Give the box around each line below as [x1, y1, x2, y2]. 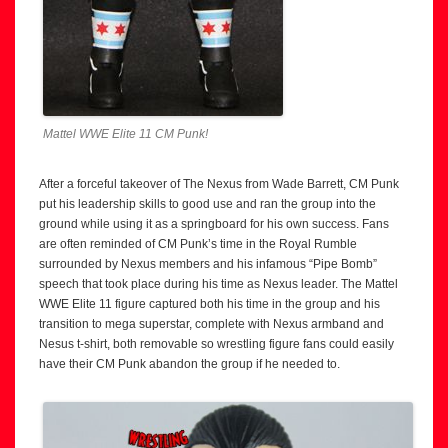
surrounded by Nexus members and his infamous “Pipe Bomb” [39, 257, 377, 271]
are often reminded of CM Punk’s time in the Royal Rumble [39, 237, 357, 251]
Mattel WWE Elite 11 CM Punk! [43, 127, 208, 141]
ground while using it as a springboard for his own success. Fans [39, 217, 389, 231]
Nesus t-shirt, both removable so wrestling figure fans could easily [39, 337, 394, 351]
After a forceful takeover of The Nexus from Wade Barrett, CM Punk [39, 177, 399, 191]
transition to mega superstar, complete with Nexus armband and [39, 317, 384, 331]
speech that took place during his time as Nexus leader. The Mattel [39, 277, 398, 291]
